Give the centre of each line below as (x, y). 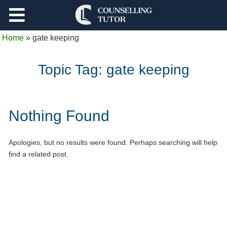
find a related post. (39, 154)
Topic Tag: (72, 69)
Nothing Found (59, 116)
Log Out (42, 45)
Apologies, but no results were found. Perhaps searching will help (113, 142)
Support (42, 15)
